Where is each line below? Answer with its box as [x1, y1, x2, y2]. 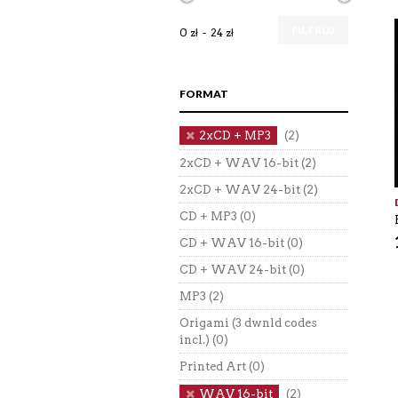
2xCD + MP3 [199, 129, 271, 142]
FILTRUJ [291, 23, 335, 36]
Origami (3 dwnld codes [179, 316, 317, 330]
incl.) [179, 333, 210, 346]
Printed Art [179, 360, 246, 373]
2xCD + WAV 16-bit [179, 156, 298, 170]
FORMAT [179, 87, 228, 100]
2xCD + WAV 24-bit [179, 183, 300, 196]
